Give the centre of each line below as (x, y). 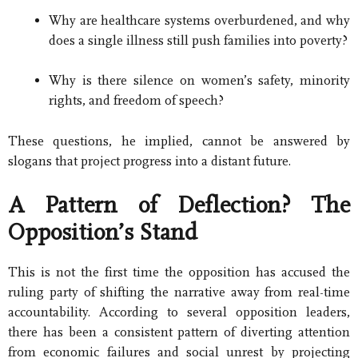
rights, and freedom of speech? (136, 101)
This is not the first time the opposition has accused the (179, 272)
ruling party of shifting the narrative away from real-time (179, 292)
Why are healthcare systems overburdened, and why (199, 20)
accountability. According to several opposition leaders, (179, 312)
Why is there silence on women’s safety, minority (199, 81)
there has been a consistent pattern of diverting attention (179, 332)
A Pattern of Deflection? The (179, 206)
